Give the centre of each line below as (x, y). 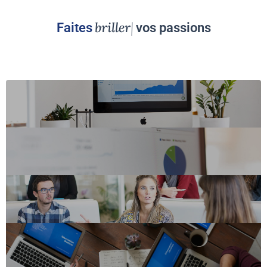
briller (112, 28)
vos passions (173, 28)
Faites (74, 28)
